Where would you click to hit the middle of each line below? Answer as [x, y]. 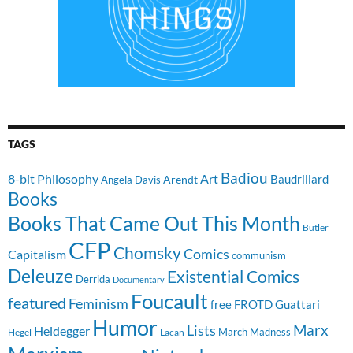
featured [37, 302]
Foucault [169, 301]
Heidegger [62, 330]
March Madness [255, 331]
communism [259, 255]
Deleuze [41, 276]
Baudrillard [299, 178]
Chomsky [147, 252]
